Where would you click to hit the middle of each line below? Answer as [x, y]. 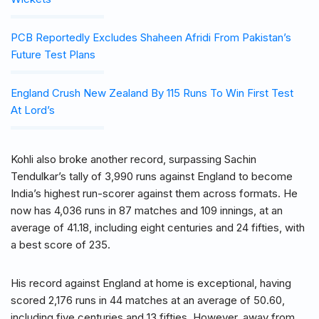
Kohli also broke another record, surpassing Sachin [134, 159]
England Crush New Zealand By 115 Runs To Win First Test [152, 93]
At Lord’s [33, 110]
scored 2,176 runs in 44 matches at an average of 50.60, [148, 300]
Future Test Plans [53, 55]
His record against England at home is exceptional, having [151, 283]
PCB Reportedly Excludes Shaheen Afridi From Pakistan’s [151, 38]
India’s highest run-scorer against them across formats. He [154, 194]
